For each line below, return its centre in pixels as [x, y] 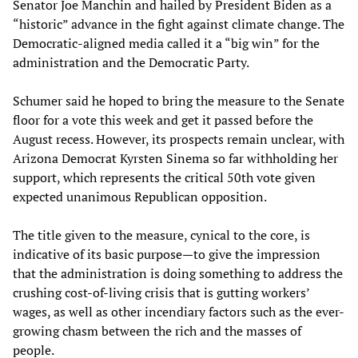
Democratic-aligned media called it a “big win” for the [166, 43]
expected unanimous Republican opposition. [140, 196]
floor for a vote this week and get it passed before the [163, 119]
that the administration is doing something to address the [178, 273]
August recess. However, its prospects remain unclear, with [179, 139]
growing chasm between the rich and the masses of [157, 330]
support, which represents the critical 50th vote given [164, 177]
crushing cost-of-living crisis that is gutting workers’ [161, 292]
